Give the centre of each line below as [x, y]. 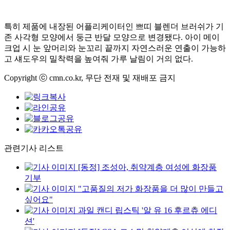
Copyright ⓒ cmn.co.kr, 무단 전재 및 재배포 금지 [90, 78]
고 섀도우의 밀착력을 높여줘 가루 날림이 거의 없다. [99, 59]
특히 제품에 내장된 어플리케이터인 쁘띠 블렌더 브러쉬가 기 [114, 26]
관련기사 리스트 [34, 148]
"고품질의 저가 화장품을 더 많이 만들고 [151, 189]
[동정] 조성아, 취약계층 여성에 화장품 [147, 167]
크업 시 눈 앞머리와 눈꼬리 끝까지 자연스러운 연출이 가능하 [115, 48]
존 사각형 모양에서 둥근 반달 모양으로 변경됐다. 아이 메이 [112, 37]
